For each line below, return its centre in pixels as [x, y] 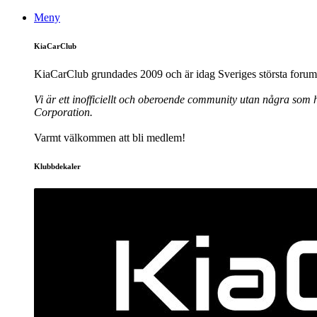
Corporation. [63, 112]
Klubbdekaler [57, 166]
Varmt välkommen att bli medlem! [110, 137]
